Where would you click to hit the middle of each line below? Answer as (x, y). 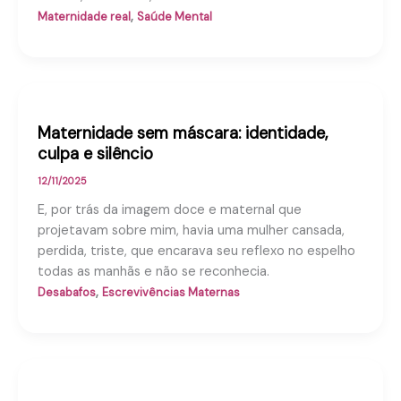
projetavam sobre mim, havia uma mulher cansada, (191, 231)
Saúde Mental (174, 17)
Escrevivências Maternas (171, 293)
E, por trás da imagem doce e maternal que (169, 210)
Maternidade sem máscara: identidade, (182, 134)
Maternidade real (84, 17)
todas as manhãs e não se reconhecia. (153, 272)
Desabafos (66, 293)
